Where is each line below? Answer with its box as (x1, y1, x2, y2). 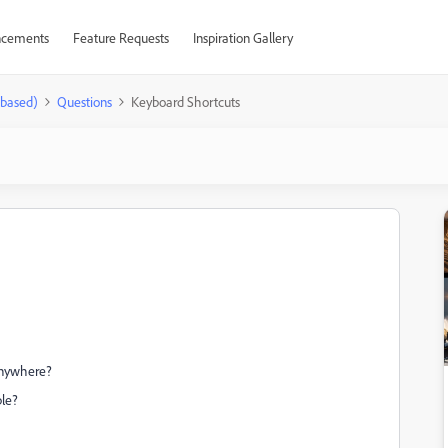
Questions (57, 93, 112, 110)
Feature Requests (72, 29, 169, 46)
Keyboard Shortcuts (131, 93, 240, 110)
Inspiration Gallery (192, 29, 293, 46)
